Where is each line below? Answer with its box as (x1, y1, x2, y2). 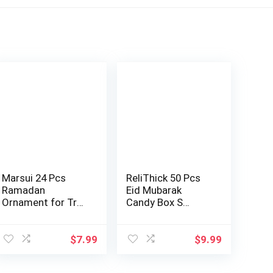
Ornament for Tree (2, 196, 88, 209)
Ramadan (2, 184, 46, 197)
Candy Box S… (126, 196, 190, 209)
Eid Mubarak (126, 184, 182, 197)
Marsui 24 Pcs (2, 172, 66, 185)
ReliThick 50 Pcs (126, 172, 201, 185)
